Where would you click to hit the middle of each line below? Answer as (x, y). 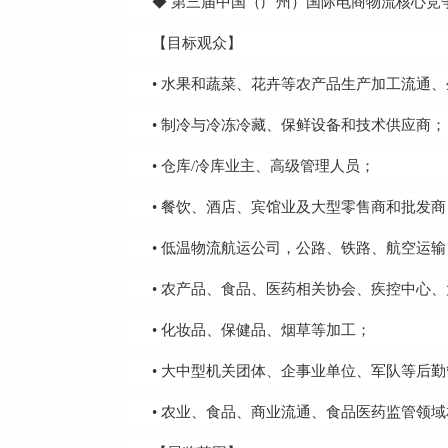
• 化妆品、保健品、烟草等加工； (261, 330)
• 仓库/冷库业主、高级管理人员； (263, 166)
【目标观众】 (197, 43)
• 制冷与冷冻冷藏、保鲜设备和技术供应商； (299, 125)
